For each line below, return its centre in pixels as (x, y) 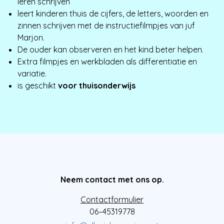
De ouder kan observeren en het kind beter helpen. (111, 50)
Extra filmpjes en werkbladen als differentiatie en (107, 62)
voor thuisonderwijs (97, 86)
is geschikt (38, 86)
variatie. (32, 74)
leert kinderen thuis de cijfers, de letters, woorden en (113, 14)
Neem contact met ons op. (112, 180)
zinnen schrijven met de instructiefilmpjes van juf (106, 26)
